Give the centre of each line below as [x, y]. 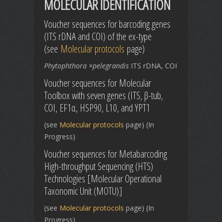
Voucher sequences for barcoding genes [107, 24]
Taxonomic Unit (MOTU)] [83, 191]
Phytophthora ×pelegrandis [87, 66]
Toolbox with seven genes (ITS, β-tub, [104, 95]
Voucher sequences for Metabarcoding [106, 154]
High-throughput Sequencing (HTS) [99, 166]
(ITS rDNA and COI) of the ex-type [98, 36]
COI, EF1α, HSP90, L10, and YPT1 [97, 108]
